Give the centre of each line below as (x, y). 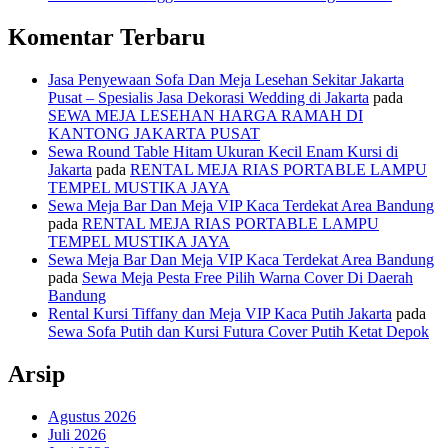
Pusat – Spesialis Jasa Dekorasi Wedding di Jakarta (208, 98)
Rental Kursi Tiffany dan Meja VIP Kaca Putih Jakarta (220, 314)
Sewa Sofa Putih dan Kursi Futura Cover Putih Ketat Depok (238, 332)
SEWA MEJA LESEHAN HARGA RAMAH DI (205, 116)
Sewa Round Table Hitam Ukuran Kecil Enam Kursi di (223, 152)
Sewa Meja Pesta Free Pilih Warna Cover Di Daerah (247, 278)
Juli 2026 (77, 434)
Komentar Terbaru (106, 37)
